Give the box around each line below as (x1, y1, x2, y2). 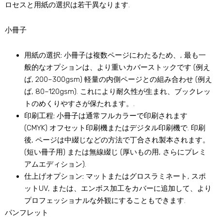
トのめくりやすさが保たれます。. (24, 99, 135, 108)
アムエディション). (24, 160, 86, 169)
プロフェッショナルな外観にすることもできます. (24, 196, 186, 205)
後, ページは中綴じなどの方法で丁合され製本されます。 (24, 136, 210, 145)
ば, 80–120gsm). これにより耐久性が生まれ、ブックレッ (24, 87, 211, 96)
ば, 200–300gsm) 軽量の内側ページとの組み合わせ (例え (24, 75, 212, 84)
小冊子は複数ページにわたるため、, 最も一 (62, 51, 206, 60)
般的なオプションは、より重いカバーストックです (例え (24, 63, 210, 72)
